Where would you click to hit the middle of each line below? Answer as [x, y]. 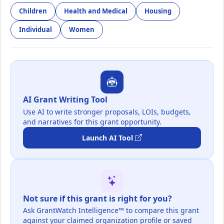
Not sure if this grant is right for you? [97, 198]
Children [33, 11]
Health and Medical [96, 11]
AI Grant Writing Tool [65, 100]
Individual [35, 30]
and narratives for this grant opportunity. [92, 121]
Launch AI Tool [107, 137]
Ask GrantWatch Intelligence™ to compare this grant [111, 210]
